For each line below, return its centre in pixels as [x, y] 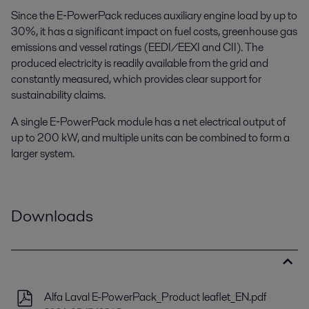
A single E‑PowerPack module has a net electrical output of [148, 122]
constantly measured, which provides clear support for [136, 79]
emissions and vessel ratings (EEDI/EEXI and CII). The [137, 47]
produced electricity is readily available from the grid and [140, 63]
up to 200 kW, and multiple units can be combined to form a [150, 138]
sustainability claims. [58, 95]
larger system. [43, 153]
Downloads [52, 216]
